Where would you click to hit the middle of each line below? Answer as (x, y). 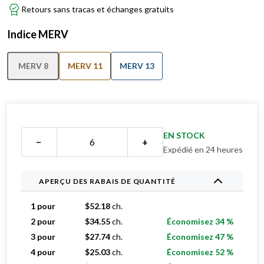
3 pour (43, 237)
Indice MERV (38, 34)
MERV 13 (137, 66)
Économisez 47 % (200, 237)
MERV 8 (33, 66)
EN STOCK (184, 135)
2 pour (43, 221)
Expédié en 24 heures (203, 149)
